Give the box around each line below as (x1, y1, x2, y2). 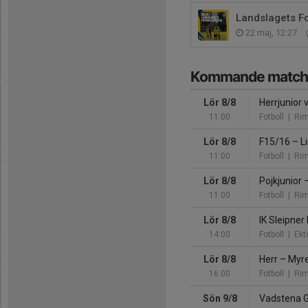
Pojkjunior (259, 175, 304, 186)
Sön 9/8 (202, 292, 237, 304)
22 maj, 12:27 (243, 27, 299, 38)
